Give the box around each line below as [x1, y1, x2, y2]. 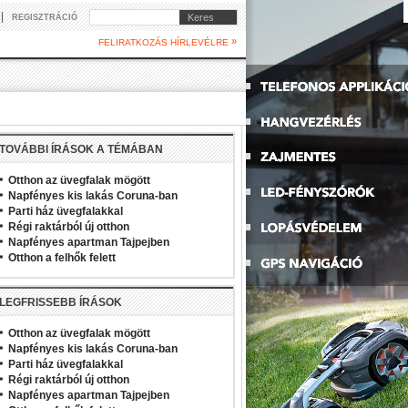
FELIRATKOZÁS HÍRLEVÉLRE [98, 37, 231, 47]
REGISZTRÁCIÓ [12, 13, 77, 22]
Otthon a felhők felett [8, 251, 116, 264]
